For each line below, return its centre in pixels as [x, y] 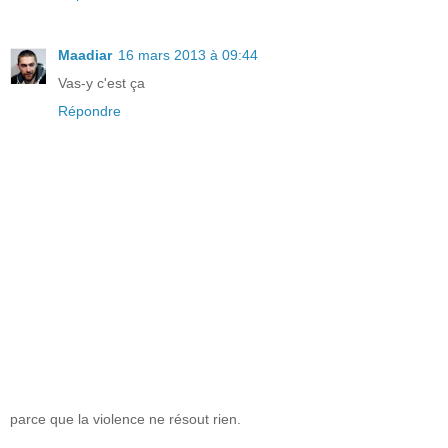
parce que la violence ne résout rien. [125, 419]
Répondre [89, 111]
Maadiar [85, 55]
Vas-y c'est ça [101, 83]
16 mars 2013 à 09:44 [188, 55]
